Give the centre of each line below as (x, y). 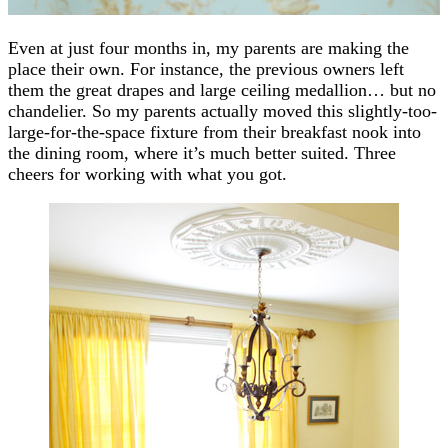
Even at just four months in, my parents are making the (208, 47)
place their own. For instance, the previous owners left (206, 68)
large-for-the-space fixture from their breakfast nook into (214, 131)
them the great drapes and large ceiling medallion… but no (222, 89)
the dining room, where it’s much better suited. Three (202, 152)
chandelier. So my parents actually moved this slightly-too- (222, 110)
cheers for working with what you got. (147, 173)
